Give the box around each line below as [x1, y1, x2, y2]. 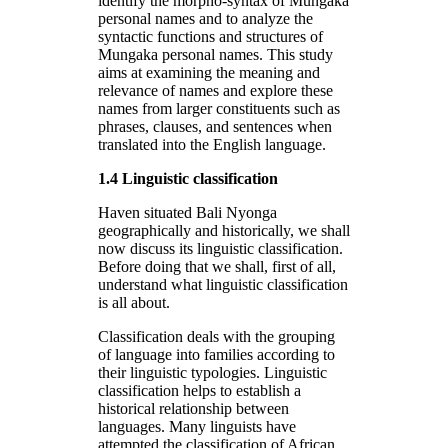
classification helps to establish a [98, 381, 301, 399]
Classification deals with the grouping [98, 327, 335, 345]
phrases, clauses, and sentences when [98, 117, 332, 135]
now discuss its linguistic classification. [98, 239, 343, 257]
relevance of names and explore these [98, 81, 333, 99]
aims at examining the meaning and [98, 63, 320, 81]
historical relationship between [98, 399, 289, 417]
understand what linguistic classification [98, 275, 348, 293]
